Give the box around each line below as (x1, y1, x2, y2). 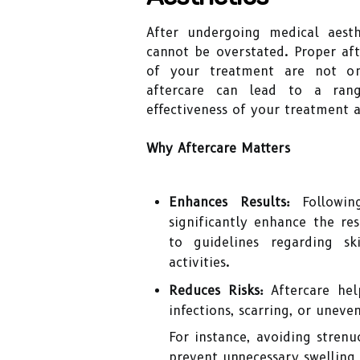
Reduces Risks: (169, 283, 264, 298)
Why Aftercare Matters (146, 141, 290, 156)
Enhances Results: (169, 194, 290, 210)
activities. (169, 255, 230, 270)
